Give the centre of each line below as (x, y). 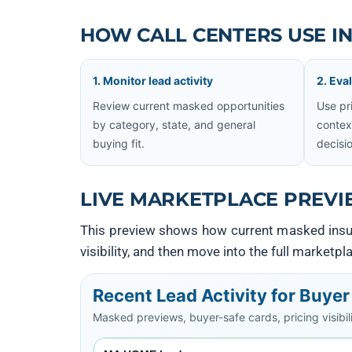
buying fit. (119, 143)
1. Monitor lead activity (153, 81)
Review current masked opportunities (189, 106)
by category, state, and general (174, 125)
